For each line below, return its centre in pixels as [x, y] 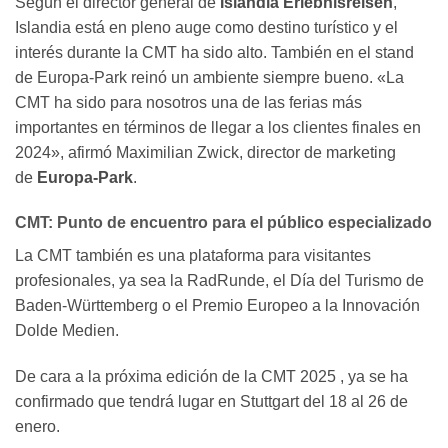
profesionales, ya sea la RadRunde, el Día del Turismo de [219, 281]
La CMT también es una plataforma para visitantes [193, 256]
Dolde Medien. [67, 331]
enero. [37, 427]
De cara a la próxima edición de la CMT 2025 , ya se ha [211, 377]
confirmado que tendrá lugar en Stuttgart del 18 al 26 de [211, 402]
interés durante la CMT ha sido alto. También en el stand [214, 52]
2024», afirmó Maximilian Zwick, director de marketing [205, 152]
